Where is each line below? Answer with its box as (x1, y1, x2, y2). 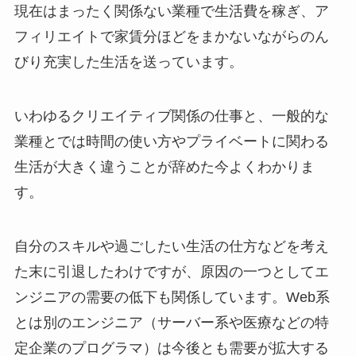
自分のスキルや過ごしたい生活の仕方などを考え (14, 238, 329, 254)
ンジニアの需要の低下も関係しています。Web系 (14, 288, 330, 305)
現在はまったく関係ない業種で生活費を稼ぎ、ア (14, 3, 329, 20)
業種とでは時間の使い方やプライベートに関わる (14, 133, 329, 150)
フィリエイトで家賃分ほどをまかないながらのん (14, 29, 329, 45)
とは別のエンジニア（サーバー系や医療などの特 (14, 314, 329, 331)
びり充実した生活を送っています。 (14, 54, 243, 71)
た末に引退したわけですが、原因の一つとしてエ (14, 263, 329, 280)
